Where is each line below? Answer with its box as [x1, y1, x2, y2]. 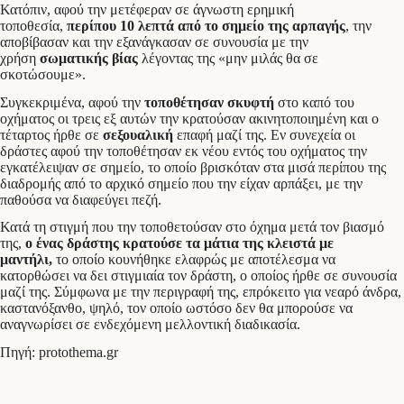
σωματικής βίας [40, 50, 138, 66]
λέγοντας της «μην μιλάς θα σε [138, 50, 318, 66]
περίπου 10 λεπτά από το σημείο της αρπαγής [63, 17, 345, 33]
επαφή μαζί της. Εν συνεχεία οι [173, 126, 355, 142]
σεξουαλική [103, 126, 173, 142]
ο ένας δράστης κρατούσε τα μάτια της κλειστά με [25, 235, 334, 252]
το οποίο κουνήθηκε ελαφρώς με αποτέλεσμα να [52, 252, 335, 268]
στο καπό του [274, 94, 354, 110]
